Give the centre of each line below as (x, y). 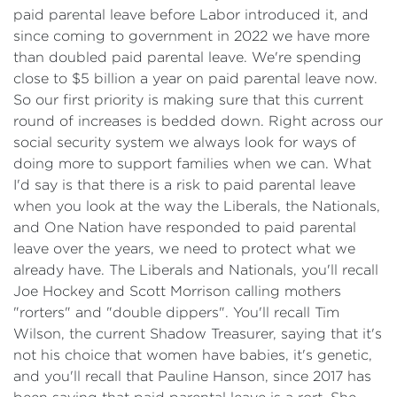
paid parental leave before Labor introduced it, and (191, 15)
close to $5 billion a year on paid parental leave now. (195, 78)
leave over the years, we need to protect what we (184, 249)
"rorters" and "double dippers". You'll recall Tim (176, 312)
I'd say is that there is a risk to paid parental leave (184, 185)
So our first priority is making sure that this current (188, 100)
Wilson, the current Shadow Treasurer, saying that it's (198, 334)
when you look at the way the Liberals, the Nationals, (197, 206)
